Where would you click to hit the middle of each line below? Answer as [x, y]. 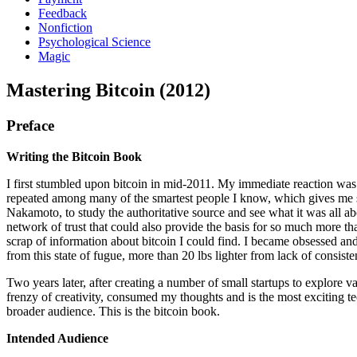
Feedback [63, 13]
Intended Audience [57, 338]
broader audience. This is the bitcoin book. [113, 311]
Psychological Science [94, 42]
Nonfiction [65, 27]
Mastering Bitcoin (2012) [108, 90]
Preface [30, 125]
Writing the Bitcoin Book [74, 156]
